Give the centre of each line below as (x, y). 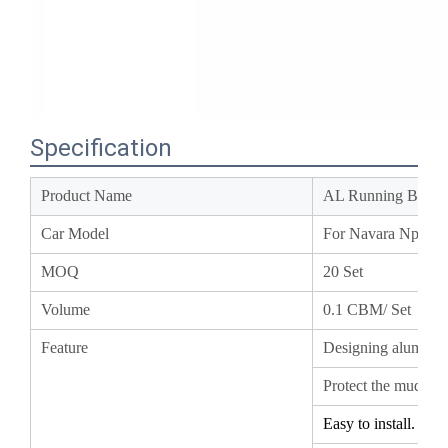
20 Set (353, 221)
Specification (111, 98)
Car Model (85, 183)
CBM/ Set (387, 259)
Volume (75, 259)
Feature (74, 297)
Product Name (96, 145)
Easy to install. (379, 373)
